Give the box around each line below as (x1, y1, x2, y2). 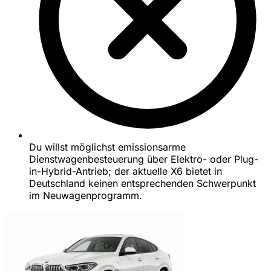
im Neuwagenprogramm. (29, 189, 142, 202)
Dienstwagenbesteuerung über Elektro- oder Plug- (29, 153, 258, 166)
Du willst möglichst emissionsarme (29, 141, 186, 154)
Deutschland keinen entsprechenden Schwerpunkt (29, 177, 256, 190)
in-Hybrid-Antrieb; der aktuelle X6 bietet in (29, 165, 222, 178)
